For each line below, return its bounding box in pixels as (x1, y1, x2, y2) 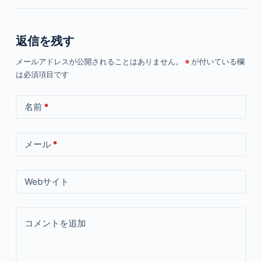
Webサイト (24, 175, 69, 187)
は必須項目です (15, 69, 69, 80)
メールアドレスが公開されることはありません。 (15, 56, 183, 67)
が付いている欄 (189, 56, 244, 67)
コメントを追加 (24, 217, 86, 229)
